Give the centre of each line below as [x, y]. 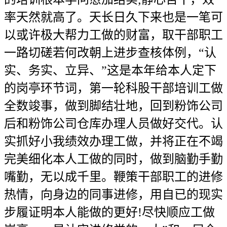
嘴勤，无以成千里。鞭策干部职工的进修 [113, 177]
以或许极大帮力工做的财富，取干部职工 [113, 35]
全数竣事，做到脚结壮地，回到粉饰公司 [113, 106]
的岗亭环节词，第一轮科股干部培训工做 [113, 88]
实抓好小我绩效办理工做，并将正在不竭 [113, 141]
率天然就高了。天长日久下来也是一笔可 [113, 17]
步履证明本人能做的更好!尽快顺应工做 [109, 212]
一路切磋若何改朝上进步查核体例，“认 [110, 53]
